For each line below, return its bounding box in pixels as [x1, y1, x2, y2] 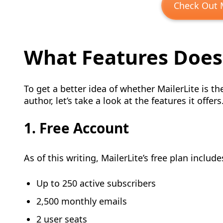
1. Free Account [24, 118, 129, 137]
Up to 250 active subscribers [36, 177, 156, 189]
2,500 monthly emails [36, 195, 127, 207]
